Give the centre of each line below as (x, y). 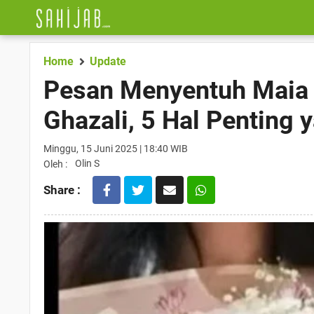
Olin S (87, 163)
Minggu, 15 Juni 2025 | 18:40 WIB (116, 149)
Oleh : (55, 164)
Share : (62, 190)
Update (108, 61)
